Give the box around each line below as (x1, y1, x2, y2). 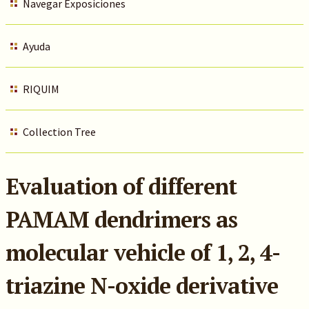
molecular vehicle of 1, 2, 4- (5, 238, 280, 267)
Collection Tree (22, 125, 96, 139)
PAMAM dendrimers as (5, 205, 237, 234)
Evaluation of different (5, 172, 237, 201)
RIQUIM (22, 82, 59, 96)
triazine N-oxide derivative (5, 271, 278, 300)
